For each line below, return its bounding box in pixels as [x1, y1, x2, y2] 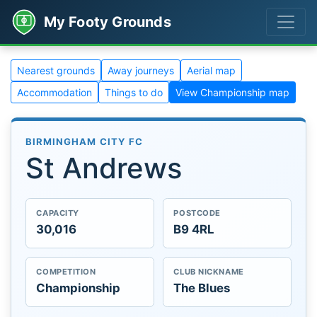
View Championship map [175, 86, 289, 98]
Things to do [105, 86, 163, 98]
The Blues [173, 280, 231, 295]
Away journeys [108, 64, 174, 76]
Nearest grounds [17, 64, 95, 76]
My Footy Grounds [43, 13, 171, 30]
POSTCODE [173, 208, 221, 219]
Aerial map [187, 64, 236, 76]
